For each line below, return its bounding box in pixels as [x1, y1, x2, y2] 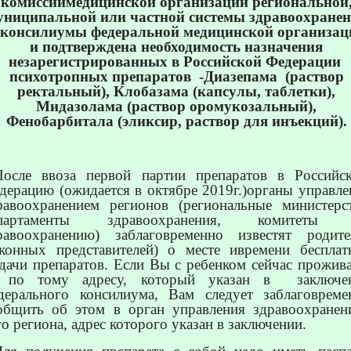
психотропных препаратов [9, 67, 191, 85]
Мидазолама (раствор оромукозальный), [36, 97, 317, 114]
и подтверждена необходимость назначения [30, 38, 323, 55]
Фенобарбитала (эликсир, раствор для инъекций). [5, 112, 347, 129]
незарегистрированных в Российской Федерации [8, 52, 341, 70]
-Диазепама [198, 67, 277, 85]
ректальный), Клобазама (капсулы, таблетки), [17, 82, 335, 100]
